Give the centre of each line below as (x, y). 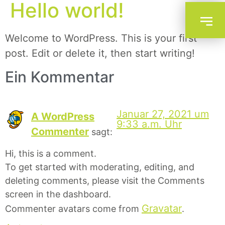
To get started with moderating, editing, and (100, 167)
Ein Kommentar (60, 77)
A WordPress (63, 117)
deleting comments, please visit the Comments (105, 180)
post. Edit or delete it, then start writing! (100, 53)
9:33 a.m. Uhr (149, 124)
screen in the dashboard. (58, 194)
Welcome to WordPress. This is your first (101, 38)
